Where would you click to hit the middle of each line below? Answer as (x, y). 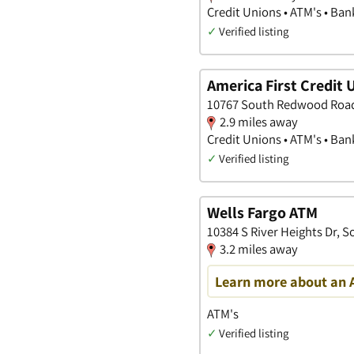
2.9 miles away (259, 122)
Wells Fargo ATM (262, 212)
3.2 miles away (259, 249)
